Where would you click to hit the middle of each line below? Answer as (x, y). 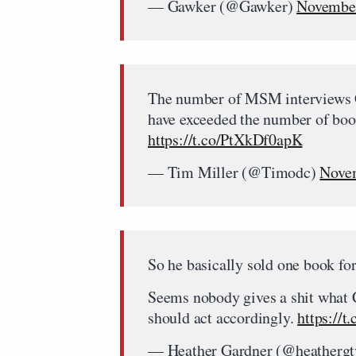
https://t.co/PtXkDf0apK (225, 139)
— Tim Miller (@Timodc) (234, 172)
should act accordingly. (223, 317)
